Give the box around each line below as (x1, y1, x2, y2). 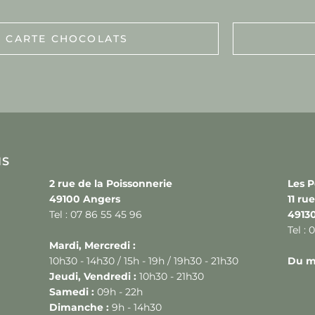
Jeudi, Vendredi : (49, 270, 136, 283)
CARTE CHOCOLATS (6, 69, 129, 82)
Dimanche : (49, 301, 109, 314)
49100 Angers (49, 193, 120, 205)
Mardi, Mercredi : (49, 239, 136, 252)
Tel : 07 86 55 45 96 (49, 208, 142, 221)
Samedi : (49, 285, 94, 298)
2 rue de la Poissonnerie (49, 177, 172, 190)
